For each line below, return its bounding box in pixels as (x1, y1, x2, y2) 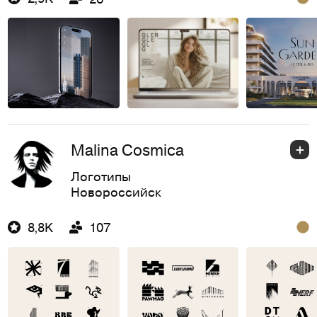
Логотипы (70, 166, 131, 185)
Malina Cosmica (70, 139, 184, 161)
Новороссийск (70, 182, 161, 200)
